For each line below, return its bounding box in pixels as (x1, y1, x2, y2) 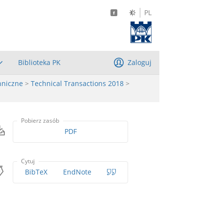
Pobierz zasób (21, 116, 60, 125)
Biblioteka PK (18, 57, 61, 67)
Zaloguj (128, 57, 152, 67)
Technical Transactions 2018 (31, 78, 124, 88)
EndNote (63, 167, 92, 177)
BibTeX (25, 167, 48, 177)
